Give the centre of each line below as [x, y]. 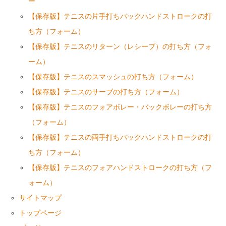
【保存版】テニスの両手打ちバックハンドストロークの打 [120, 137]
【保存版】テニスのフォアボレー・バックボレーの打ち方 [120, 107]
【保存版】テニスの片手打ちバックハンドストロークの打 [120, 16]
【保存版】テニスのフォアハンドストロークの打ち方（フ [120, 167]
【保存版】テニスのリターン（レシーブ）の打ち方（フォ [120, 46]
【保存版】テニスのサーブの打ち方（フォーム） [106, 92]
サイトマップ [41, 198]
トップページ [41, 213]
